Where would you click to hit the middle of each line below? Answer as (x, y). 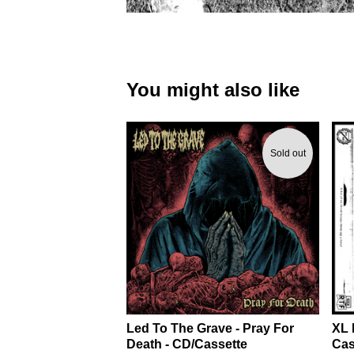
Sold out (288, 153)
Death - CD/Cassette (187, 344)
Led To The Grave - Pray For (210, 328)
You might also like (213, 90)
